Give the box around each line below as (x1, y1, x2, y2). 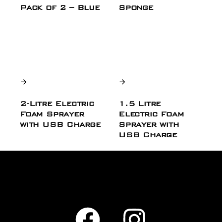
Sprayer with (118, 119, 179, 129)
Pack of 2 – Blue (20, 2, 100, 12)
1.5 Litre (118, 98, 161, 108)
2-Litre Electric (20, 98, 94, 108)
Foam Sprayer (20, 109, 84, 118)
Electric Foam (118, 109, 184, 118)
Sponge (118, 2, 153, 12)
